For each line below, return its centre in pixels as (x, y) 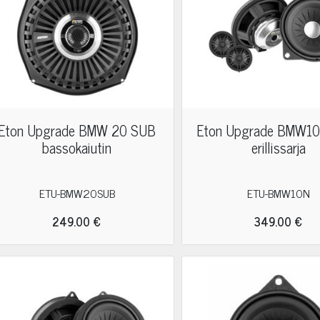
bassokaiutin (77, 147)
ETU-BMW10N (278, 193)
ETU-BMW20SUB (77, 193)
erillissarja (278, 147)
